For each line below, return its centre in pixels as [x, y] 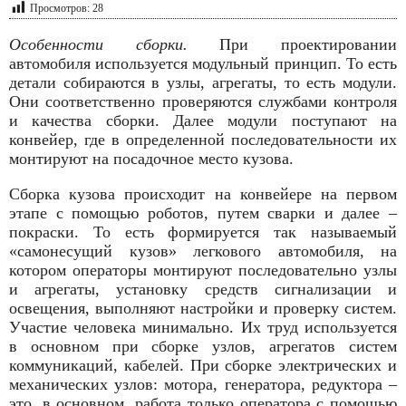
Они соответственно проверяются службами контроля [203, 102]
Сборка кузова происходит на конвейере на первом [203, 194]
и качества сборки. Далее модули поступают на [203, 121]
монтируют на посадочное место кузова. [151, 159]
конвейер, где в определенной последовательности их [203, 140]
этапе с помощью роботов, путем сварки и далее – [203, 213]
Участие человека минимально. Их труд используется [203, 328]
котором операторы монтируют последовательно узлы [203, 271]
